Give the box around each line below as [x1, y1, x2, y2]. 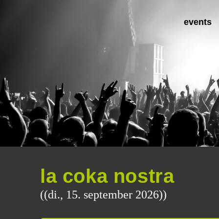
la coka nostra [40, 165, 175, 187]
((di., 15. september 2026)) [40, 188, 167, 201]
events [183, 17, 212, 27]
